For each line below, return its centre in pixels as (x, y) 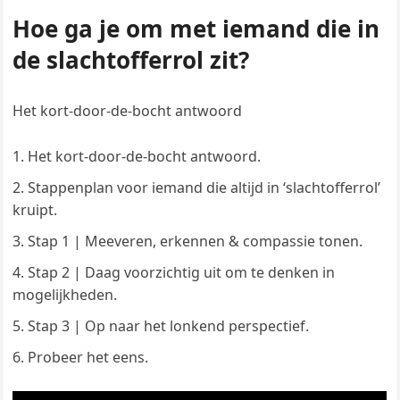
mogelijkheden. (65, 295)
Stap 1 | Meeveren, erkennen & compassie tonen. (196, 242)
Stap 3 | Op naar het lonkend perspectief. (169, 326)
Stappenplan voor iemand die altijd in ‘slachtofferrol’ (204, 188)
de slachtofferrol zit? (131, 60)
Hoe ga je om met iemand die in (196, 29)
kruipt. (35, 210)
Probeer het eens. (88, 358)
